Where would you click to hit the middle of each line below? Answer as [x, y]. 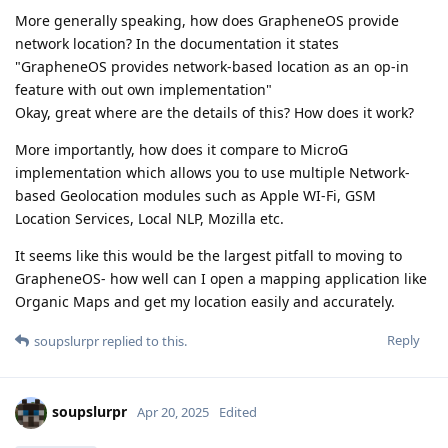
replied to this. [143, 340]
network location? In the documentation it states [177, 43]
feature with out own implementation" [143, 89]
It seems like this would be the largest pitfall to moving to [208, 255]
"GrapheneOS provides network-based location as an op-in [212, 66]
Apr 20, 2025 [173, 411]
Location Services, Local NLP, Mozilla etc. [149, 218]
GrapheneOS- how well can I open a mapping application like [221, 278]
